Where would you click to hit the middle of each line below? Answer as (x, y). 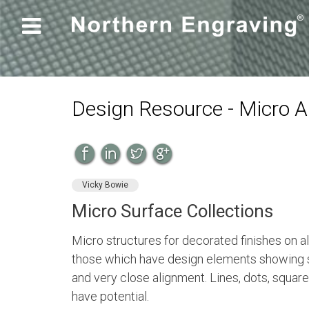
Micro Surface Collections (172, 211)
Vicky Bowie (105, 185)
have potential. (110, 296)
